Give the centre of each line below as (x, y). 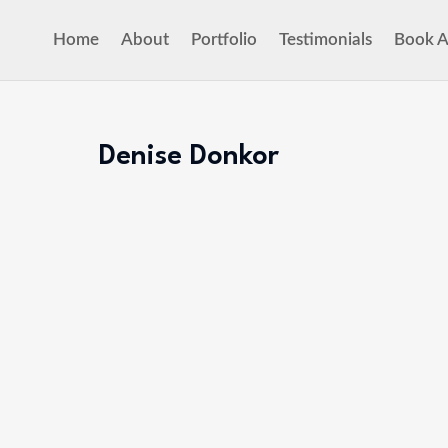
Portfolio (224, 39)
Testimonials (325, 39)
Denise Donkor (189, 157)
